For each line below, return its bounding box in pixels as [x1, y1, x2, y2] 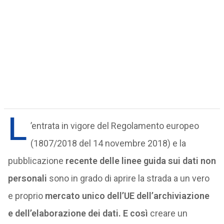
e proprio [7, 190, 45, 201]
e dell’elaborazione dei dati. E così [7, 208, 148, 218]
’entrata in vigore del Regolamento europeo [30, 120, 199, 131]
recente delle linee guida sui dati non [65, 155, 216, 166]
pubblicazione [7, 155, 65, 166]
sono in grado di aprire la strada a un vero [46, 173, 209, 183]
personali [7, 173, 47, 183]
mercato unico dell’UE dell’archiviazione [44, 190, 209, 201]
